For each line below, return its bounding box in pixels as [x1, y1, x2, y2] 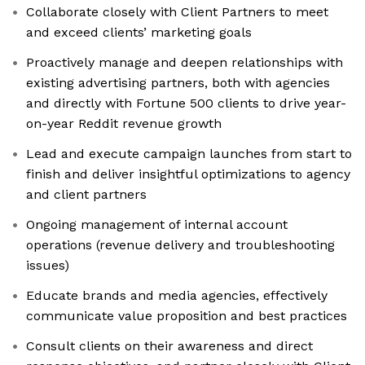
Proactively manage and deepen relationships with [26, 55, 343, 71]
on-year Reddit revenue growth [26, 116, 222, 132]
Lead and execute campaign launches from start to [26, 146, 352, 162]
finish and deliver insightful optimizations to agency [26, 166, 350, 182]
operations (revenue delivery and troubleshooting [26, 237, 335, 253]
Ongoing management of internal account [26, 217, 288, 233]
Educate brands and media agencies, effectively [26, 288, 328, 304]
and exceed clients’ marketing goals [26, 24, 252, 41]
